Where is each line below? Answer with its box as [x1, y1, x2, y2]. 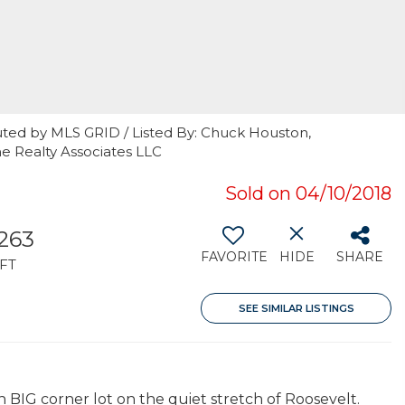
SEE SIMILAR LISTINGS [238, 302, 354, 315]
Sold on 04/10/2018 [225, 183, 391, 204]
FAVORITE [201, 249, 268, 265]
